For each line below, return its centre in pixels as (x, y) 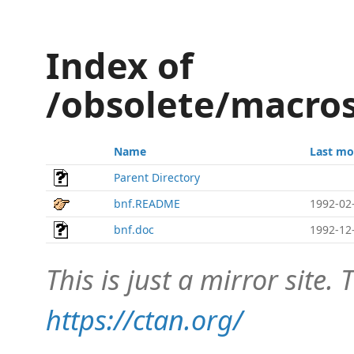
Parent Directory (157, 177)
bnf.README (147, 203)
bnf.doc (134, 230)
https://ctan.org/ (144, 320)
